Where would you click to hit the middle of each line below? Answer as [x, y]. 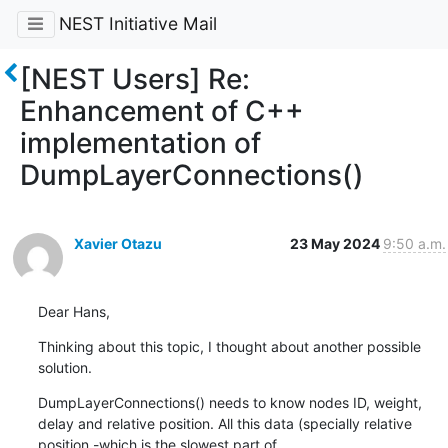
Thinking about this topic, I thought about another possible [229, 346]
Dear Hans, [73, 311]
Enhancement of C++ [162, 110]
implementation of [140, 142]
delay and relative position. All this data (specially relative [224, 423]
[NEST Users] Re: [135, 78]
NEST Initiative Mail [137, 24]
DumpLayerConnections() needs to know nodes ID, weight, [229, 402]
